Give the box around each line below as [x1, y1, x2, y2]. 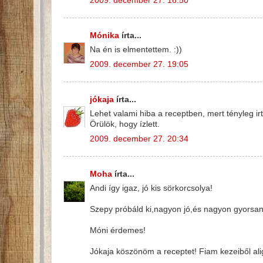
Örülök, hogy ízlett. [90, 120, 160, 129]
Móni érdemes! [90, 226, 146, 235]
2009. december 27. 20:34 [90, 134, 188, 144]
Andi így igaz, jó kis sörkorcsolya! [90, 184, 213, 193]
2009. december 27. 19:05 [90, 60, 188, 69]
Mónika [90, 31, 119, 40]
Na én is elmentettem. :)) [90, 45, 182, 55]
